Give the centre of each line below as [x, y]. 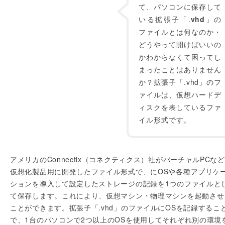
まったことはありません [180, 69]
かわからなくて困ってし [180, 57]
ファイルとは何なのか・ [180, 32]
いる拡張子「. [165, 19]
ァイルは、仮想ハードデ [180, 94]
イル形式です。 [165, 120]
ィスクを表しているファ [180, 107]
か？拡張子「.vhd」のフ [180, 82]
